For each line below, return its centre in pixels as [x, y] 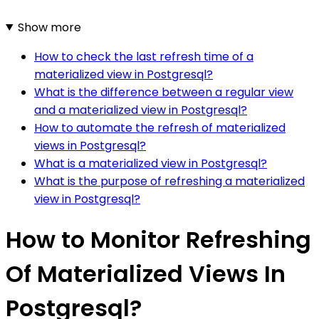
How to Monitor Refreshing [158, 240]
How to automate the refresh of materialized [160, 127]
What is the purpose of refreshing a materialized [169, 181]
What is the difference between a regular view [164, 92]
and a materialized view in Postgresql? [141, 110]
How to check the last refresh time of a [144, 56]
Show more [49, 27]
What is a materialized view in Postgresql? [151, 163]
